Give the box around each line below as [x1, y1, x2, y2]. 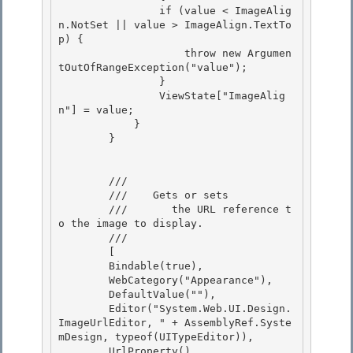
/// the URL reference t [58, 203, 109, 216]
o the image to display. [58, 217, 203, 230]
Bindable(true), [58, 260, 109, 273]
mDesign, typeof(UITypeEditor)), [58, 331, 254, 344]
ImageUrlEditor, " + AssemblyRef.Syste [58, 317, 292, 329]
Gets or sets [153, 189, 229, 202]
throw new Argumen [58, 47, 184, 60]
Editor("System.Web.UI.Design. [58, 303, 109, 315]
